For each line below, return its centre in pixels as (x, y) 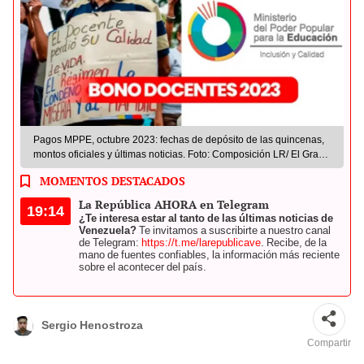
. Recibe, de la (294, 242)
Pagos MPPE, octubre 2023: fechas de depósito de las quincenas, (179, 139)
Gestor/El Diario (68, 169)
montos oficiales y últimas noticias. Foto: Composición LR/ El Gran (179, 154)
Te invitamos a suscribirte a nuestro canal (234, 230)
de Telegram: (110, 242)
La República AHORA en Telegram (174, 204)
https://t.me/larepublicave (201, 242)
